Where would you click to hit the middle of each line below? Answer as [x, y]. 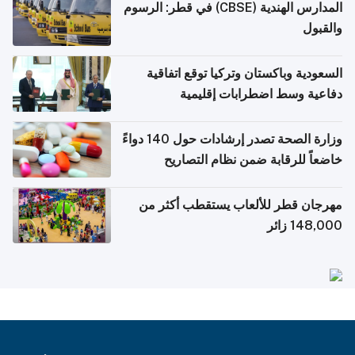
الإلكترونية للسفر [298, 181]
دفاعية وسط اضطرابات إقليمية [261, 94]
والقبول [323, 29]
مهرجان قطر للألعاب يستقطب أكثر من [240, 205]
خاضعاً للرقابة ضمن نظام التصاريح [253, 160]
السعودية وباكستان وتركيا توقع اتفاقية [244, 74]
